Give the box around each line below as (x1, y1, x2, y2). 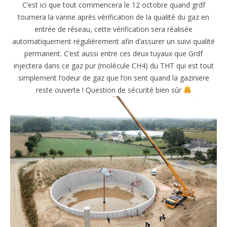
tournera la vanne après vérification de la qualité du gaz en (18, 12, 209, 22)
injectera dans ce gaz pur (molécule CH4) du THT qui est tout (13, 60, 214, 70)
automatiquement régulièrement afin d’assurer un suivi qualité (12, 36, 215, 46)
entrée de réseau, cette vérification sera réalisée (34, 24, 193, 34)
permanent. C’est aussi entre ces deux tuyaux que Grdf (24, 48, 203, 58)
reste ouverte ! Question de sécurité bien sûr (35, 85, 183, 95)
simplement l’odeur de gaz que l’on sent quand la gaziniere (18, 72, 209, 83)
